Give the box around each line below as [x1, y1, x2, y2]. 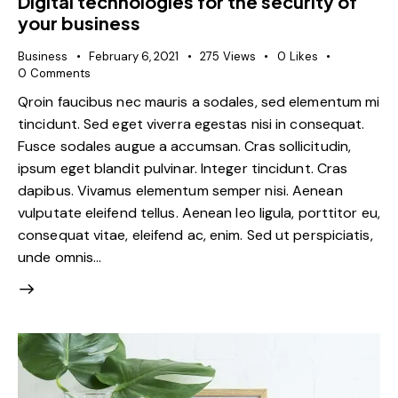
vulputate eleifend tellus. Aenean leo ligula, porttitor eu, [18, 203, 380, 222]
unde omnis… [18, 247, 102, 267]
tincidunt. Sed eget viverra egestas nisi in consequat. [18, 114, 365, 133]
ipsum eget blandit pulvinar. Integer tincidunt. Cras [18, 158, 348, 178]
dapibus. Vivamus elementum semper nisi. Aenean [18, 180, 343, 200]
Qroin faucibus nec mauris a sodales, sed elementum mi [18, 92, 380, 111]
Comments [29, 66, 91, 82]
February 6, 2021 [89, 49, 179, 65]
